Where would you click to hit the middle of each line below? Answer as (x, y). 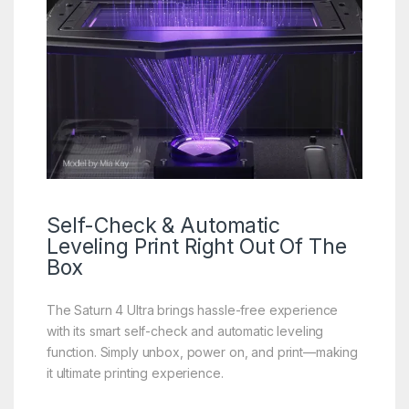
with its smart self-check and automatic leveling (185, 330)
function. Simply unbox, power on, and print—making (202, 351)
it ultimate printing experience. (135, 372)
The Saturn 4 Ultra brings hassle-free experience (192, 309)
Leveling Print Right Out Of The (196, 246)
